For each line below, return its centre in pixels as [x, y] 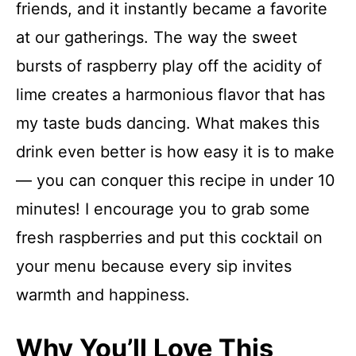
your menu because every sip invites [154, 266]
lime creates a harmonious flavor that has [170, 95]
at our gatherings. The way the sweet [157, 37]
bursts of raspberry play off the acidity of [169, 66]
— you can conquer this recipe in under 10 [176, 180]
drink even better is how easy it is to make [175, 152]
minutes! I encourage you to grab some [163, 209]
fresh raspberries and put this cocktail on [169, 238]
